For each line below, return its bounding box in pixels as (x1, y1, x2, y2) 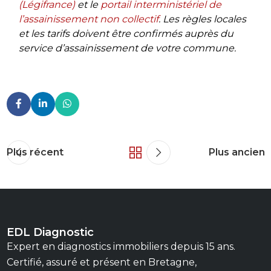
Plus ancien (208, 146, 265, 158)
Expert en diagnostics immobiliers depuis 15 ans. (6, 240, 235, 252)
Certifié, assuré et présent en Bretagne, (6, 256, 197, 268)
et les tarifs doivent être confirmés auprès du (18, 27, 233, 39)
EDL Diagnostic (6, 224, 94, 239)
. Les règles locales (158, 13, 246, 25)
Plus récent (6, 146, 64, 158)
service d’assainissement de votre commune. (18, 42, 236, 54)
